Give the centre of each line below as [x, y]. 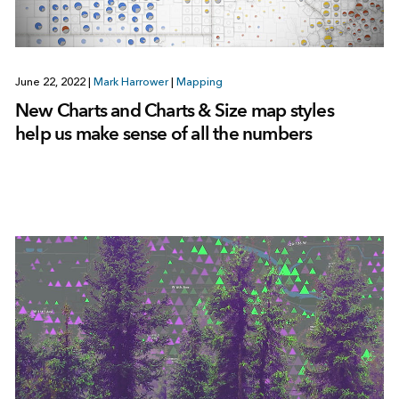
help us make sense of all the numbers [163, 133]
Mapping [199, 81]
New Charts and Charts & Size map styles [174, 110]
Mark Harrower [130, 81]
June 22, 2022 [51, 81]
